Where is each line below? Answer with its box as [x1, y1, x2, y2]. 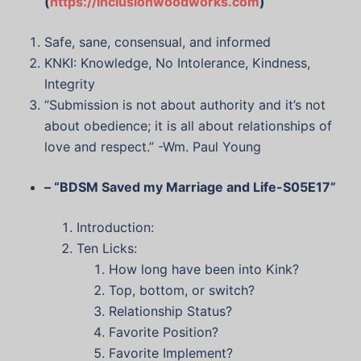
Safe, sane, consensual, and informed [44, 34, 271, 51]
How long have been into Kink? [109, 261, 299, 278]
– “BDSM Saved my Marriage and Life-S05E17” [44, 179, 336, 196]
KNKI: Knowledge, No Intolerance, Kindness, [44, 55, 310, 72]
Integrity [44, 76, 95, 93]
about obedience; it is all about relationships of [44, 118, 332, 135]
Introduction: [77, 219, 154, 236]
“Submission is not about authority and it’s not [44, 97, 326, 114]
